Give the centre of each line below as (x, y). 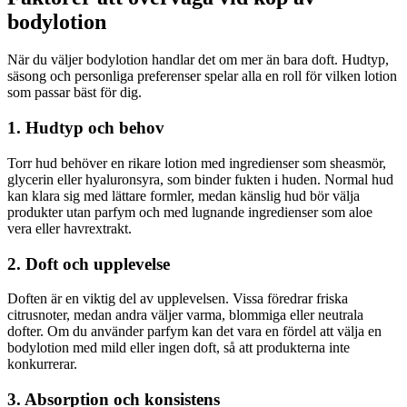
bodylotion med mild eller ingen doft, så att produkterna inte (179, 348)
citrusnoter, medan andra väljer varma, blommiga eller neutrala (185, 315)
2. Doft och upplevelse (89, 263)
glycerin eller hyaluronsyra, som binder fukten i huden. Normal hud (200, 179)
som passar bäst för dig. (74, 93)
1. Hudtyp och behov (86, 128)
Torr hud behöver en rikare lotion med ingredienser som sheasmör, (197, 163)
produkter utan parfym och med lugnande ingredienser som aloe (190, 212)
